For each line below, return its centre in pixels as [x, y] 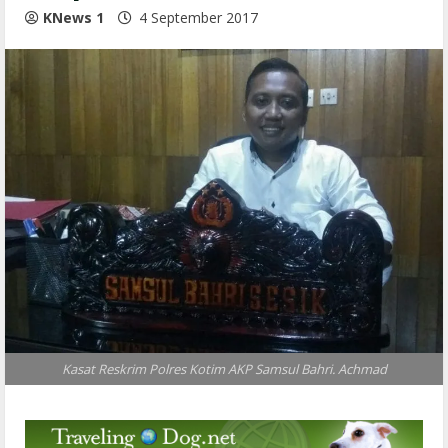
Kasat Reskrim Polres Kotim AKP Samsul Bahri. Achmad [224, 369]
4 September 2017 [198, 17]
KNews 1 [73, 17]
